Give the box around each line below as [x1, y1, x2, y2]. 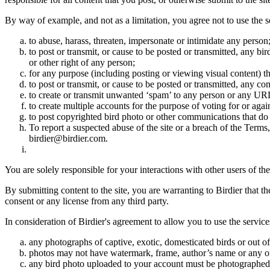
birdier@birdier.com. [29, 133, 108, 144]
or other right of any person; [29, 57, 135, 68]
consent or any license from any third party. [5, 196, 169, 207]
